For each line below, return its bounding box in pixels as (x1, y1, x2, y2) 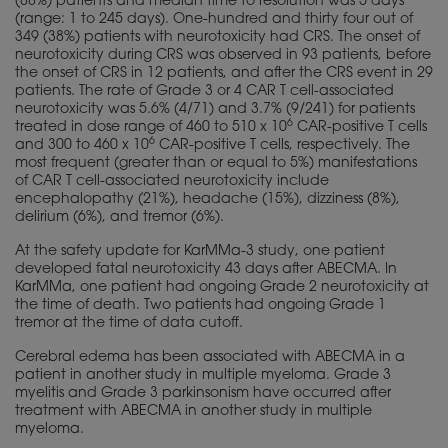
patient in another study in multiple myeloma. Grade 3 (15, 369, 391, 384)
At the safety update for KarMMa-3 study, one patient (15, 245, 385, 260)
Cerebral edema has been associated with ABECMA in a (15, 351, 405, 366)
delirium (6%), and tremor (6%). (15, 211, 224, 226)
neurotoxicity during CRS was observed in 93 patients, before (15, 49, 431, 64)
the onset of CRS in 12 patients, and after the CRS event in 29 (15, 67, 433, 82)
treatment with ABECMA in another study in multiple (15, 405, 372, 420)
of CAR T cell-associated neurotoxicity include (15, 175, 329, 190)
